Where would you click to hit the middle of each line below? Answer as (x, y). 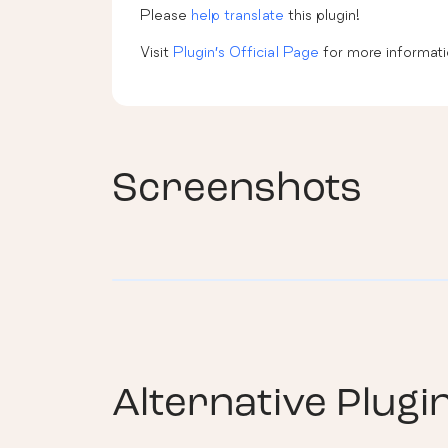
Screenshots (237, 189)
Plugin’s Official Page (246, 51)
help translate (237, 14)
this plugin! (322, 14)
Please (165, 14)
